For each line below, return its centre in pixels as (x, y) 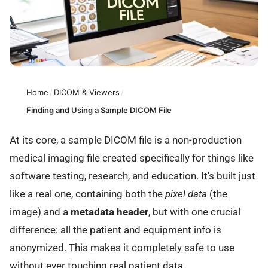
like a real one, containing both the (87, 194)
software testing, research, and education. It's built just (133, 176)
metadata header (109, 212)
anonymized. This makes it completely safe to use (122, 248)
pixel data (186, 194)
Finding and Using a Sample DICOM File (99, 110)
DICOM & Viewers (87, 92)
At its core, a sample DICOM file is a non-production (126, 140)
